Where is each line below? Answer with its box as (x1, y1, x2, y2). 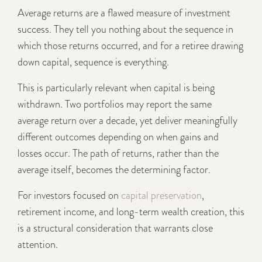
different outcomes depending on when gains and (18, 129, 219, 144)
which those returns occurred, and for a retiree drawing (18, 37, 243, 53)
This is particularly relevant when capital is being (18, 80, 215, 95)
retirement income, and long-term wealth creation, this (18, 204, 244, 219)
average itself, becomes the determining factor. (18, 161, 211, 177)
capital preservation (121, 187, 202, 203)
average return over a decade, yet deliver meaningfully (18, 112, 237, 128)
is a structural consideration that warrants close (18, 220, 213, 236)
